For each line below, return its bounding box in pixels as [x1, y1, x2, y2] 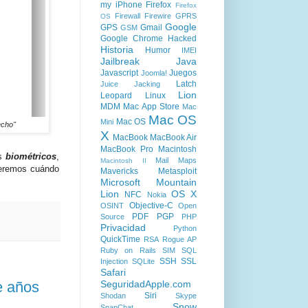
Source [100, 212, 124, 221]
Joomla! [140, 69, 167, 77]
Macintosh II [100, 157, 146, 164]
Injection [100, 257, 128, 265]
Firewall [115, 12, 140, 20]
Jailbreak [100, 56, 140, 67]
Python [173, 224, 197, 232]
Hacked [168, 34, 197, 43]
